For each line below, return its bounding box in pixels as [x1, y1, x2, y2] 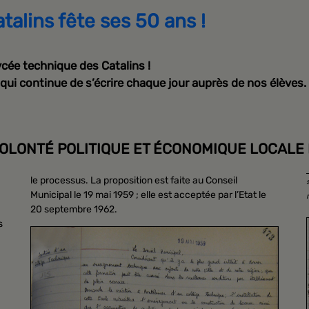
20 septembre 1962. [30, 203, 117, 215]
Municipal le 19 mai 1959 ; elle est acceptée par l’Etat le [30, 188, 266, 201]
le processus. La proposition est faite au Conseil [30, 174, 237, 186]
